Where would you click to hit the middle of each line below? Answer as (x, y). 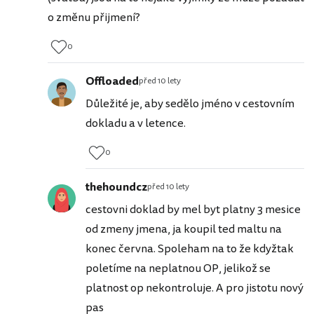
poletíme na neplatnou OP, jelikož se (178, 268)
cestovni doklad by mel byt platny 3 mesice (193, 209)
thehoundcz (116, 187)
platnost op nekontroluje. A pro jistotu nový (194, 288)
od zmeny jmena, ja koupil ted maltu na (184, 229)
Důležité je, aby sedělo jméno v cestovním (190, 103)
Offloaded (112, 81)
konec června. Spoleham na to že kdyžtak (190, 248)
